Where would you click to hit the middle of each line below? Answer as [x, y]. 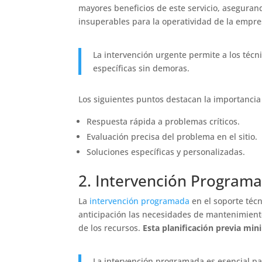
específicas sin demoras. [142, 68]
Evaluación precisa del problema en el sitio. [172, 136]
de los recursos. [111, 227]
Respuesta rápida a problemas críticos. [163, 121]
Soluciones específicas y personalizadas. [166, 151]
